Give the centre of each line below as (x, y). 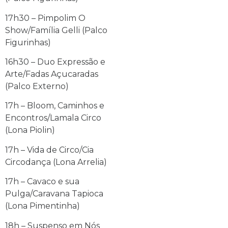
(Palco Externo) (37, 87)
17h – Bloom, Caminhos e (55, 106)
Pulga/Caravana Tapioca (54, 194)
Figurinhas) (28, 42)
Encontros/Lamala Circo (53, 118)
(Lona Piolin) (30, 130)
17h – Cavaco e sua (42, 182)
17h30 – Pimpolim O (45, 18)
